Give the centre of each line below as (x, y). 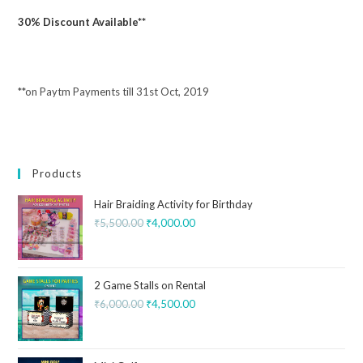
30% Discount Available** (82, 22)
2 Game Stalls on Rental (150, 286)
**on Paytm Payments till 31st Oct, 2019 (114, 92)
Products (58, 174)
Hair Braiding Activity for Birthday (174, 205)
